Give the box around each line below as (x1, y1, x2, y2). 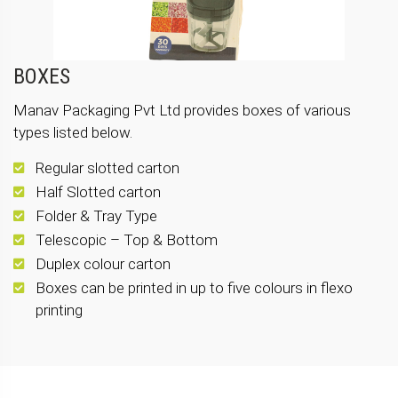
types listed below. (13, 123, 132, 141)
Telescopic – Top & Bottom (36, 230, 218, 249)
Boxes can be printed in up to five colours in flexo (36, 278, 353, 297)
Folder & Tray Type (36, 206, 157, 225)
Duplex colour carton (36, 254, 171, 273)
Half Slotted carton (36, 182, 161, 201)
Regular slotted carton (36, 158, 179, 177)
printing (36, 300, 83, 319)
